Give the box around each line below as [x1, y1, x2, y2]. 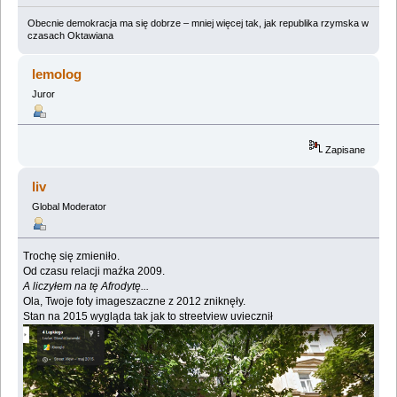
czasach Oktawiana [27, 29, 113, 41]
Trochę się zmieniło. [23, 250, 121, 263]
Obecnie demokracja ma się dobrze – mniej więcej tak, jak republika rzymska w [27, 17, 369, 28]
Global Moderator [31, 200, 106, 212]
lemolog [32, 66, 82, 82]
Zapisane [323, 144, 366, 155]
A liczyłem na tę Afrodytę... [23, 280, 150, 293]
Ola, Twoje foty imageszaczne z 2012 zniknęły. [23, 295, 246, 308]
